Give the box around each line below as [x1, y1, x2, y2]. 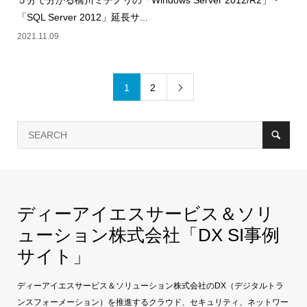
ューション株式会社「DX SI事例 [16, 225, 280, 246]
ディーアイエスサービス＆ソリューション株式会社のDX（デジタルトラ [16, 281, 284, 291]
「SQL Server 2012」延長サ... [16, 12, 148, 23]
